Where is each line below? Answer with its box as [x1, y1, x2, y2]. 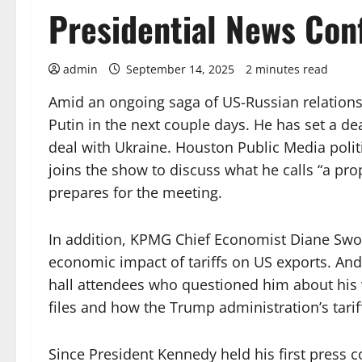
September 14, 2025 [123, 61, 238, 77]
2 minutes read [246, 61, 328, 77]
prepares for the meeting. [48, 183, 222, 202]
